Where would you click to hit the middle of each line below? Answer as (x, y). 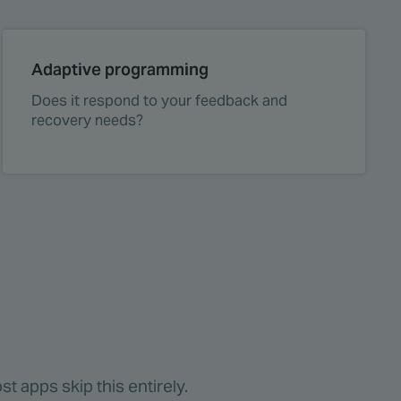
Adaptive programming (119, 70)
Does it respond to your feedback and (159, 101)
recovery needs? (87, 121)
